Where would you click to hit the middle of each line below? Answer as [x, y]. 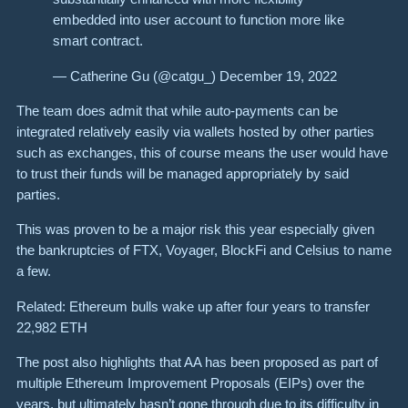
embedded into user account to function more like [199, 20]
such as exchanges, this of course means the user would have [202, 152]
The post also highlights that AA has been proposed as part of [197, 362]
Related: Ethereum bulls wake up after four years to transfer [193, 306]
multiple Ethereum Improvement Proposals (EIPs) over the [190, 383]
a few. [34, 271]
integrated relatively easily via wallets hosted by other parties [195, 131]
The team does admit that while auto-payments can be [177, 110]
